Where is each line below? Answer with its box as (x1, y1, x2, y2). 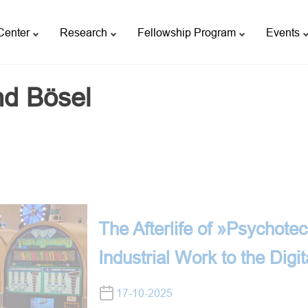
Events (266, 26, 300, 38)
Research (60, 26, 108, 38)
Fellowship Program (137, 26, 236, 38)
